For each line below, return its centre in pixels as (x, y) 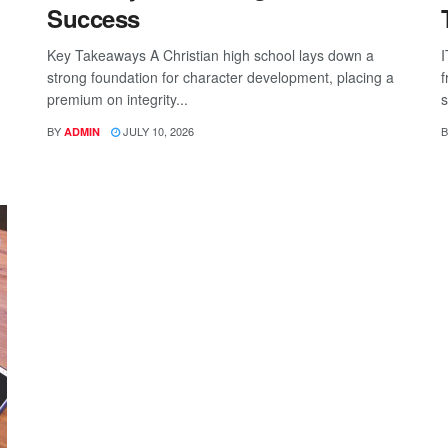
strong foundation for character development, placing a (221, 76)
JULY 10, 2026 (157, 130)
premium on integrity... (118, 98)
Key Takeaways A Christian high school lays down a (211, 54)
